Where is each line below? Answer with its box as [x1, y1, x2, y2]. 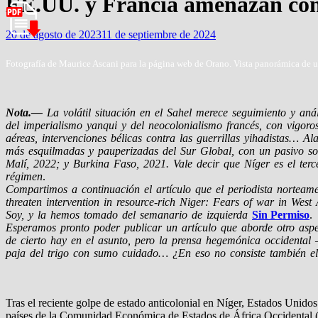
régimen [6, 170, 43, 183]
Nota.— [6, 106, 43, 119]
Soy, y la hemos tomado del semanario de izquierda [6, 209, 252, 221]
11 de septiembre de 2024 [102, 28, 216, 41]
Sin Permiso [252, 209, 309, 221]
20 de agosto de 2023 [6, 28, 102, 41]
